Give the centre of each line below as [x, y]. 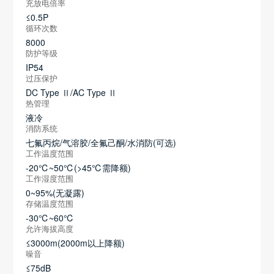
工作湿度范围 [50, 179]
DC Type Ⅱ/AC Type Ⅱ [72, 92]
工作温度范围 [50, 154]
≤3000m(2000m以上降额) [76, 243]
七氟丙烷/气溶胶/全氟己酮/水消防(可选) [101, 142]
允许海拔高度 [50, 229]
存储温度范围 [50, 204]
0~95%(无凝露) [55, 192]
